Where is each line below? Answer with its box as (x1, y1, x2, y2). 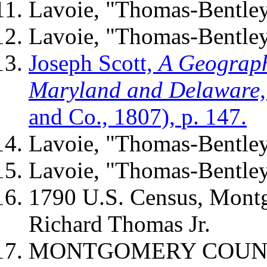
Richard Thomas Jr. (29, 211, 210, 237)
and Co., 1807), (29, 104, 175, 129)
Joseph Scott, (29, 50, 159, 76)
